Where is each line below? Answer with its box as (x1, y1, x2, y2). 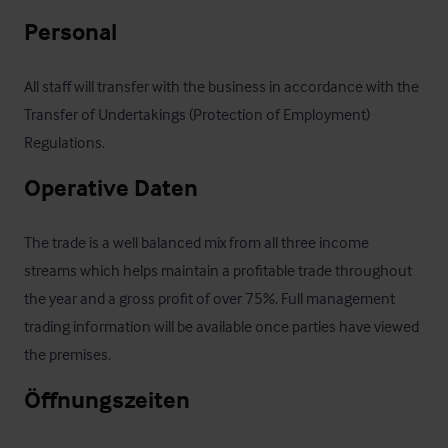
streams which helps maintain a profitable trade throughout (24, 260, 412, 280)
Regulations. (24, 132, 105, 152)
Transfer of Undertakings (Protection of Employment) (24, 104, 370, 124)
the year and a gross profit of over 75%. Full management (24, 288, 395, 308)
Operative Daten (24, 173, 198, 202)
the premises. (24, 344, 111, 364)
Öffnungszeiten (24, 385, 190, 414)
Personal (24, 17, 117, 46)
